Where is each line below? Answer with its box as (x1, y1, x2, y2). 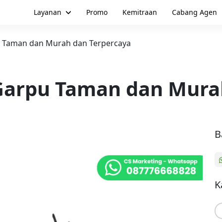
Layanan (33, 7, 61, 17)
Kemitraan (122, 7, 157, 17)
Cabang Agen (171, 7, 217, 17)
